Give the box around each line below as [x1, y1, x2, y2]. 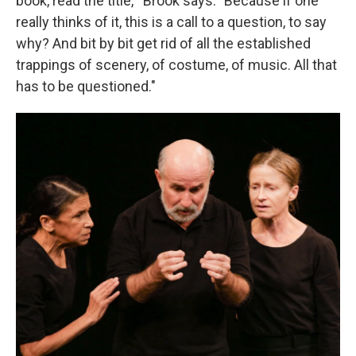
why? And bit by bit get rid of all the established [16, 35, 311, 52]
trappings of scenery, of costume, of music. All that [16, 56, 337, 74]
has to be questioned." [16, 78, 156, 95]
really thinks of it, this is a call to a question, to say [16, 14, 327, 31]
